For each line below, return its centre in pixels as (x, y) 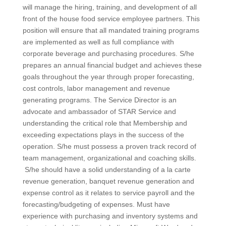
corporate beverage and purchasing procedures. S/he (108, 53)
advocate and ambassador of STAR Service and (99, 111)
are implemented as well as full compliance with (98, 42)
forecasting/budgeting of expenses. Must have (96, 204)
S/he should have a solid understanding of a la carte (106, 169)
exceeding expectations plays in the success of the (103, 135)
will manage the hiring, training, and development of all (109, 7)
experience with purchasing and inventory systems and (110, 216)
